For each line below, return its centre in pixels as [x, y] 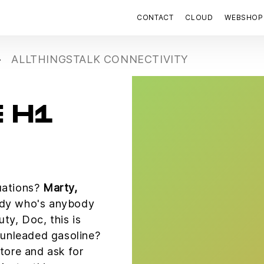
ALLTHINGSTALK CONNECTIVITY [100, 59]
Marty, [60, 187]
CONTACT [155, 17]
